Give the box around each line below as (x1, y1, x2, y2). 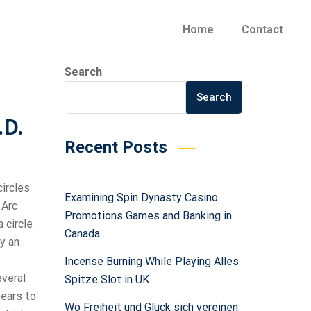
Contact (241, 23, 283, 36)
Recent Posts (64, 137, 167, 157)
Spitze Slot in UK (64, 273, 149, 286)
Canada (64, 227, 100, 240)
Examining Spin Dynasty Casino (64, 191, 218, 204)
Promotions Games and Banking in (64, 209, 232, 222)
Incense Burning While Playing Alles (64, 255, 239, 268)
